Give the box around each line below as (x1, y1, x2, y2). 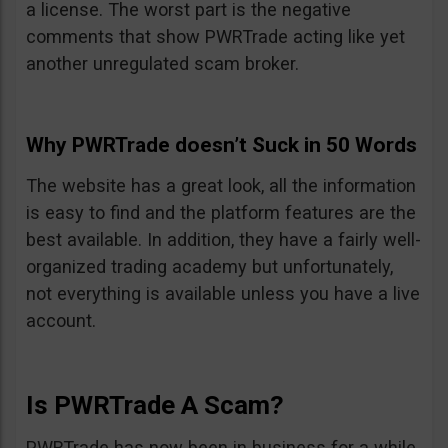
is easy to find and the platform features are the (26, 202, 416, 224)
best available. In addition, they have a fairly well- (26, 229, 421, 251)
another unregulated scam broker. (26, 53, 299, 75)
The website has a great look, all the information (26, 175, 416, 197)
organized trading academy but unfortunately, (26, 256, 393, 278)
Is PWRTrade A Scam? (26, 390, 284, 421)
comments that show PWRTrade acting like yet (26, 26, 405, 48)
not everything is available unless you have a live (26, 283, 420, 305)
